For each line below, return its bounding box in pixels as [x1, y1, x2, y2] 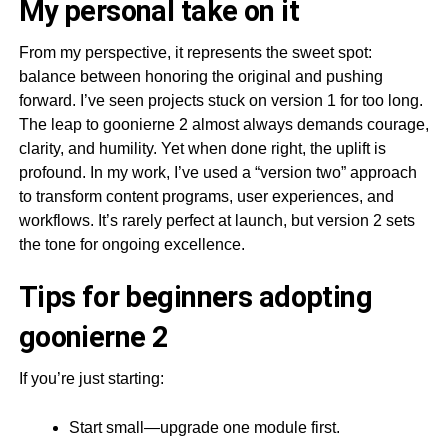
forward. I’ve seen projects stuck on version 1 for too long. [18, 91, 423, 109]
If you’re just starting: [18, 369, 164, 387]
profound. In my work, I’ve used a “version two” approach [18, 163, 417, 181]
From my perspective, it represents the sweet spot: [18, 43, 372, 61]
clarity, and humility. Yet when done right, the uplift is [18, 139, 386, 157]
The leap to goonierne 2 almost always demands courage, [18, 115, 429, 133]
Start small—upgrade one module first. [68, 418, 340, 436]
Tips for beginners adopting [18, 279, 373, 314]
